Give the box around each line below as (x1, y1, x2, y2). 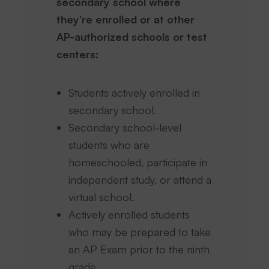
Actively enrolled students (68, 208, 190, 221)
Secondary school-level (68, 121, 182, 134)
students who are (68, 138, 150, 151)
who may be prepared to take (68, 225, 211, 238)
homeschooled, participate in (68, 156, 208, 169)
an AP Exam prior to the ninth (68, 243, 210, 256)
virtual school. (68, 190, 134, 204)
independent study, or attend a (68, 173, 212, 186)
